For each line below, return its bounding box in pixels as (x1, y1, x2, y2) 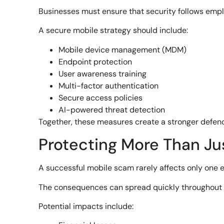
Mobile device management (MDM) (58, 44, 187, 55)
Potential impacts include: (38, 201, 134, 212)
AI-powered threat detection (58, 104, 165, 115)
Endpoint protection (58, 56, 132, 67)
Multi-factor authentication (58, 80, 159, 91)
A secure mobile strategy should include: (38, 25, 188, 36)
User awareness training (58, 68, 147, 79)
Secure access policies (58, 92, 143, 103)
